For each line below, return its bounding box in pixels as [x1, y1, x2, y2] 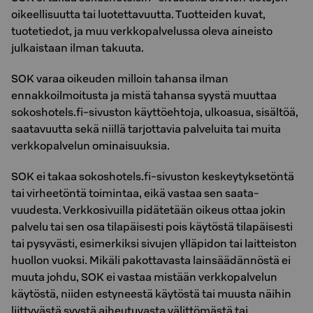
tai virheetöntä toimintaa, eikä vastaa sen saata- [11, 186, 259, 200]
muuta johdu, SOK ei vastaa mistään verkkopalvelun [11, 270, 277, 284]
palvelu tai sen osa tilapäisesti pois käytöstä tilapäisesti [11, 219, 293, 233]
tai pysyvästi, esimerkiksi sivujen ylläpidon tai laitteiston [11, 236, 297, 250]
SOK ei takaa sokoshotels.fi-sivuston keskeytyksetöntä [11, 169, 294, 183]
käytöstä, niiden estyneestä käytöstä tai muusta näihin [11, 286, 291, 300]
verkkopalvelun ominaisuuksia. [11, 138, 170, 152]
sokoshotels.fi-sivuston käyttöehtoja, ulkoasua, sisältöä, [11, 105, 298, 119]
